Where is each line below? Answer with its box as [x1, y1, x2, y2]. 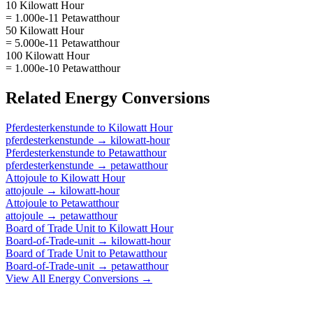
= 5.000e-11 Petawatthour [6, 36, 119, 49]
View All [6, 272, 48, 284]
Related [6, 88, 65, 107]
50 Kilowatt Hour [6, 24, 84, 36]
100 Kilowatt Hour [6, 49, 89, 61]
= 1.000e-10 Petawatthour [6, 61, 120, 74]
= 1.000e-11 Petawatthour [6, 11, 119, 24]
